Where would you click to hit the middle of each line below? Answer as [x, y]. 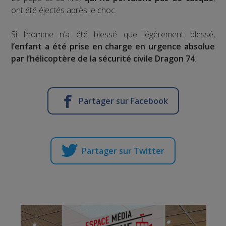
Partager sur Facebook [123, 101]
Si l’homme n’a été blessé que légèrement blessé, [113, 35]
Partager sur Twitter [123, 151]
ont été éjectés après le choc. [64, 10]
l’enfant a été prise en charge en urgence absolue [113, 47]
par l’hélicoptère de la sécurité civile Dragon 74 [103, 59]
